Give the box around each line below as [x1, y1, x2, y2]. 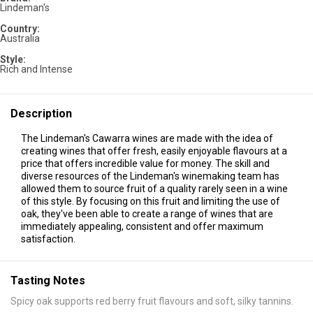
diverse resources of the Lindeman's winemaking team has [21, 170, 279, 182]
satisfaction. [21, 233, 75, 245]
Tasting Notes [10, 273, 85, 287]
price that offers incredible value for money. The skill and [21, 157, 270, 169]
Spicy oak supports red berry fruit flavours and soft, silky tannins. [10, 295, 293, 307]
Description [10, 106, 72, 120]
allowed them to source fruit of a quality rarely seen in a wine [21, 182, 288, 194]
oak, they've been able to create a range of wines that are [21, 208, 273, 219]
